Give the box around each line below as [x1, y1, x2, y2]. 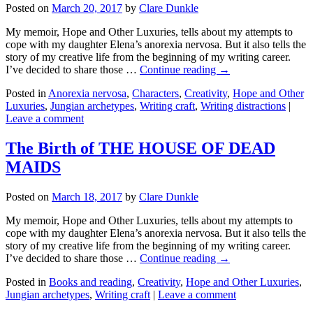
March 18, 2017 [52, 190, 122, 203]
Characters [132, 87, 179, 99]
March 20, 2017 [52, 1, 122, 14]
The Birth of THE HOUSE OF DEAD [6, 138, 275, 157]
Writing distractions [201, 99, 286, 112]
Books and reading [49, 275, 132, 288]
